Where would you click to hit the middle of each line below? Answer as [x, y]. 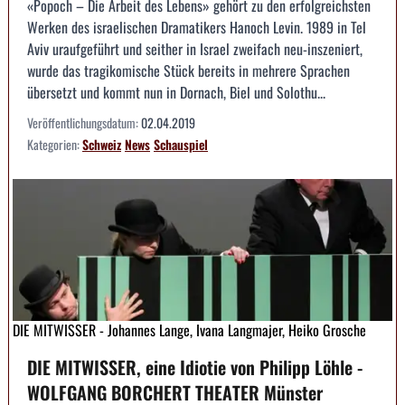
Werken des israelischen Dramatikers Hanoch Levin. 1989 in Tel [197, 27]
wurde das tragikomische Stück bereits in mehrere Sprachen [188, 70]
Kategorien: [55, 144]
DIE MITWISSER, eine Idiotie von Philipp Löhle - [195, 367]
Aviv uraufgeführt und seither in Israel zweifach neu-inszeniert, [195, 48]
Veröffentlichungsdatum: [84, 122]
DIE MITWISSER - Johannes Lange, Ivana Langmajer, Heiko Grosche [189, 330]
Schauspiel [181, 144]
